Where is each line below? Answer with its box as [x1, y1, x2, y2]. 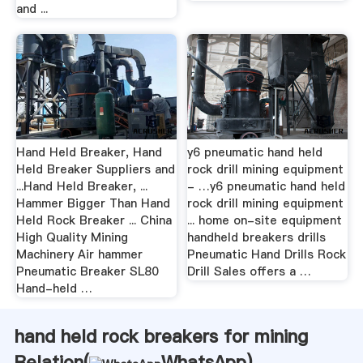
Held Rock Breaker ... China [15, 212, 172, 229]
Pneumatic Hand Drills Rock [187, 246, 347, 263]
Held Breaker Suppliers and [15, 161, 175, 178]
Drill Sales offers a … [187, 263, 312, 280]
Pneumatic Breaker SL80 [15, 263, 159, 280]
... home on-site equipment [187, 212, 343, 229]
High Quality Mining [15, 229, 128, 246]
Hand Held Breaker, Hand [15, 144, 162, 161]
